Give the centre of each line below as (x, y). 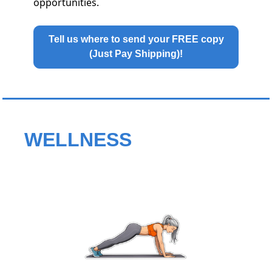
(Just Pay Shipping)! (136, 54)
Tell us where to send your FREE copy (136, 39)
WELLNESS (78, 139)
